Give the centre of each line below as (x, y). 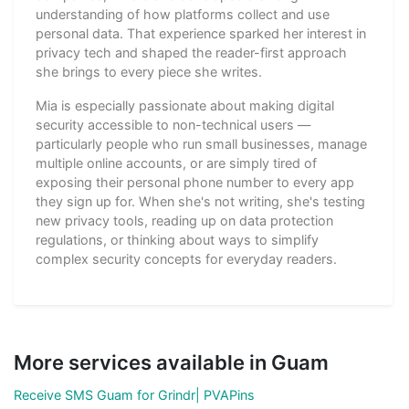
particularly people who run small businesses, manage (201, 144)
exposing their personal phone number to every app (195, 183)
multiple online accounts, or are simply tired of (176, 163)
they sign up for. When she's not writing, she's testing (200, 202)
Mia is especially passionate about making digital (185, 106)
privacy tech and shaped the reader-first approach (191, 53)
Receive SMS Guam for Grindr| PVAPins (134, 395)
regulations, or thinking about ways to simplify (177, 240)
